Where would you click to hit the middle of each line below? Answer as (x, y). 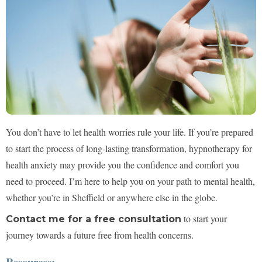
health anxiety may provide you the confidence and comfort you (123, 165)
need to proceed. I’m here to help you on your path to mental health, (130, 181)
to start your (204, 219)
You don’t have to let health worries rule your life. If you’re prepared (130, 132)
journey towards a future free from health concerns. (100, 235)
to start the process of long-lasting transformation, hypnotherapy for (129, 149)
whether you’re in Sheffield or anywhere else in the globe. (112, 198)
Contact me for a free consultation (94, 219)
